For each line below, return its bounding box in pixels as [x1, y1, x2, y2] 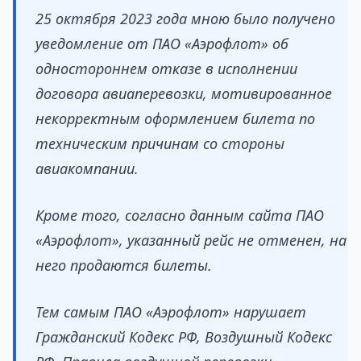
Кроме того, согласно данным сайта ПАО [35, 205, 324, 226]
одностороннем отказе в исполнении [35, 59, 297, 79]
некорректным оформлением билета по [35, 109, 315, 129]
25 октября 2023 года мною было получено [35, 9, 335, 29]
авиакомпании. [35, 159, 139, 179]
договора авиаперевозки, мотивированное [35, 84, 332, 104]
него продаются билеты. [35, 255, 212, 276]
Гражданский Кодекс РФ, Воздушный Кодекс [35, 327, 332, 347]
